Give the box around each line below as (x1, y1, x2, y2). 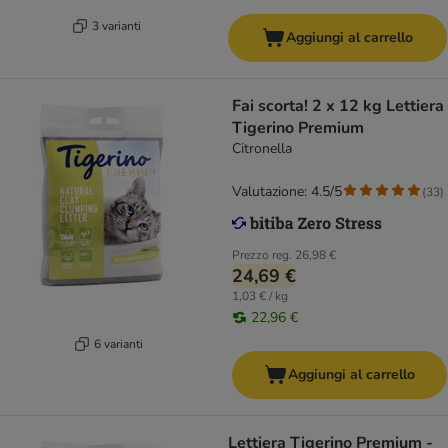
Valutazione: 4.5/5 (232, 182, 342, 202)
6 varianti (94, 335, 143, 352)
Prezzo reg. (232, 247, 292, 264)
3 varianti (92, 17, 141, 34)
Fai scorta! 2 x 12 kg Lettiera (232, 95, 444, 118)
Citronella (232, 139, 292, 159)
